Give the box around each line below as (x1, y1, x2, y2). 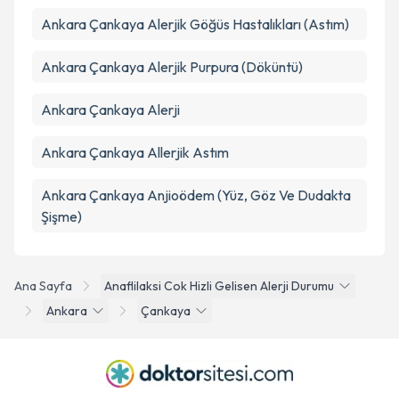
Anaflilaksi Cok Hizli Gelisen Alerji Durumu (104, 278, 334, 294)
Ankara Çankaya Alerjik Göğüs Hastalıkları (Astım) (41, 15, 349, 33)
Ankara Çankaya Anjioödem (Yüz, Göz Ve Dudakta (41, 186, 351, 204)
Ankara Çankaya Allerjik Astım (41, 143, 229, 161)
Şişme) (41, 208, 82, 225)
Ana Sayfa (14, 278, 72, 294)
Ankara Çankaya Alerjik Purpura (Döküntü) (41, 58, 303, 76)
